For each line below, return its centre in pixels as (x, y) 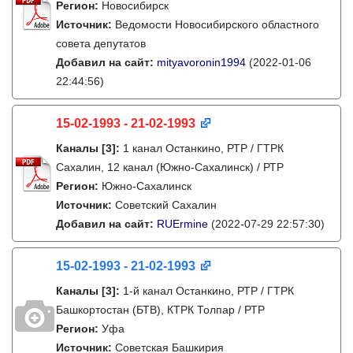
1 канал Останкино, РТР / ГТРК (203, 148)
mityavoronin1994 (201, 62)
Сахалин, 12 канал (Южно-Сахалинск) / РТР (170, 167)
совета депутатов (101, 43)
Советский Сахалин (166, 205)
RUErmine (182, 224)
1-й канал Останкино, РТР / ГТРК (208, 291)
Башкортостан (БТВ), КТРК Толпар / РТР (160, 310)
